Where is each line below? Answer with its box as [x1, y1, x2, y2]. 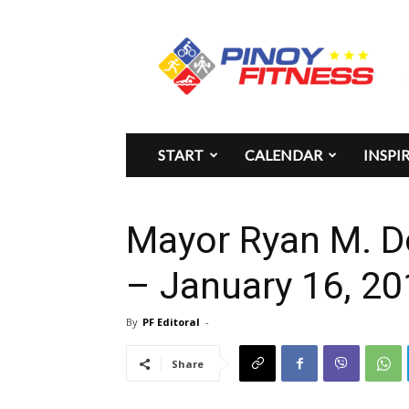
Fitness [173, 45, 215, 62]
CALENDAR [245, 146, 322, 163]
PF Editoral [142, 315, 200, 329]
